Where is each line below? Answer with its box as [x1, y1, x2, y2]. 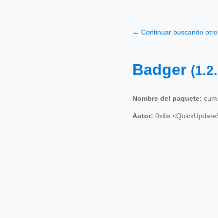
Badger [132, 61, 191, 79]
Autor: [132, 111, 153, 120]
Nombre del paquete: [132, 94, 202, 102]
